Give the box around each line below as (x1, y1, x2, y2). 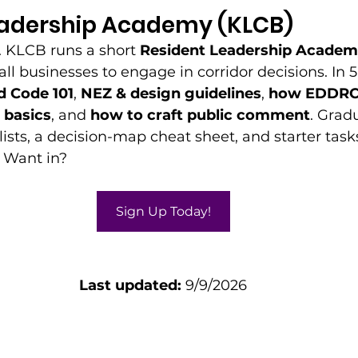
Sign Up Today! (115, 204, 211, 219)
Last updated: (79, 276, 181, 294)
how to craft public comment (90, 106, 310, 124)
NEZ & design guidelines (81, 85, 261, 102)
